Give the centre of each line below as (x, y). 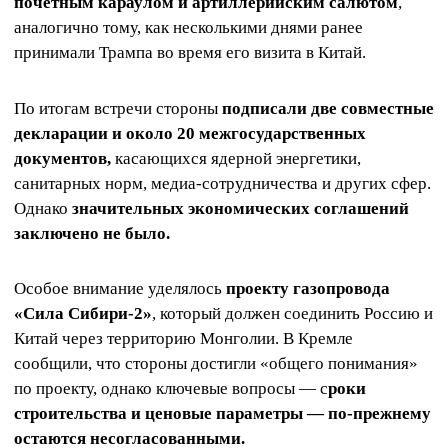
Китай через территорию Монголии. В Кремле (183, 338)
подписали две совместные (328, 108)
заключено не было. (92, 233)
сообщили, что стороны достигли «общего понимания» (216, 363)
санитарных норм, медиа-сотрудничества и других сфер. (222, 183)
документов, (62, 158)
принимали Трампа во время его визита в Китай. (190, 53)
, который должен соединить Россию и (292, 313)
